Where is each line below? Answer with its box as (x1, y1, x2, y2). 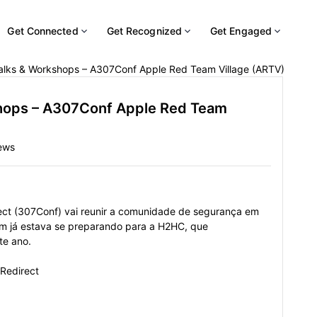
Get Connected (7, 25, 79, 37)
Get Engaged (210, 25, 272, 37)
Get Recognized (106, 25, 182, 37)
